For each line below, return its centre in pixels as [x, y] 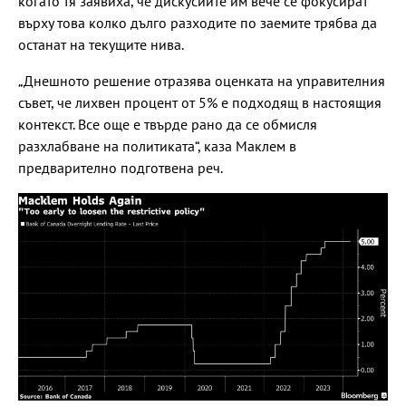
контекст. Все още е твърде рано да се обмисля [168, 124]
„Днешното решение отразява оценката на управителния [202, 80]
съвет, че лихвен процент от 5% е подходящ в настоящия [200, 102]
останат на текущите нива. [101, 44]
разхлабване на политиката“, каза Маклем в [157, 145]
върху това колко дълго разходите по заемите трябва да [198, 22]
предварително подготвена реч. [121, 167]
